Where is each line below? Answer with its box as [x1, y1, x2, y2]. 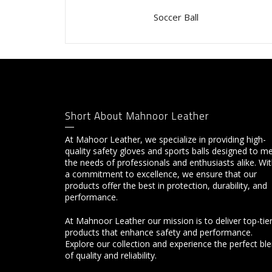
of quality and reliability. [65, 249, 157, 261]
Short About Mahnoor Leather [65, 107, 209, 124]
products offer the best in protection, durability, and [65, 179, 267, 191]
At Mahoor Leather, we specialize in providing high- [65, 133, 266, 145]
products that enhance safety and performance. [65, 226, 253, 238]
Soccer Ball [154, 10, 199, 23]
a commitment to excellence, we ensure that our [65, 168, 257, 180]
